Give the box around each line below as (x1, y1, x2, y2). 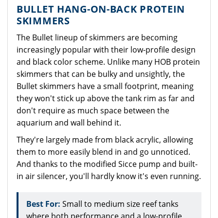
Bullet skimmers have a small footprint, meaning (17, 81, 194, 91)
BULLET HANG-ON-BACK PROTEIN (17, 2, 185, 16)
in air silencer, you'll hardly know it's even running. (17, 171, 201, 182)
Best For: (26, 199, 60, 209)
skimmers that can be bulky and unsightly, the (17, 69, 185, 79)
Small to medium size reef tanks (60, 199, 179, 209)
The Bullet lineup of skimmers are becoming (17, 32, 178, 43)
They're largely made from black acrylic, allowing (17, 134, 193, 145)
